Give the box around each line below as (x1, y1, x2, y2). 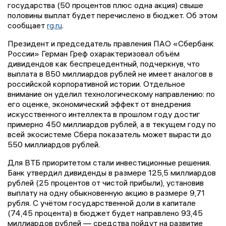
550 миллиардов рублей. (8, 139, 100, 150)
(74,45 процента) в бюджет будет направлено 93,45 (8, 208, 203, 218)
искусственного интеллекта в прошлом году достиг (8, 109, 200, 120)
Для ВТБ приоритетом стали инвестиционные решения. (8, 157, 211, 168)
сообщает (8, 20, 47, 31)
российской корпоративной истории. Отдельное (8, 79, 185, 89)
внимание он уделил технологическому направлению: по (8, 89, 215, 99)
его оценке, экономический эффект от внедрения (8, 99, 191, 109)
